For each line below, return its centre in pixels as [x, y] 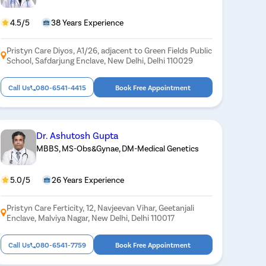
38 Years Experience [87, 22]
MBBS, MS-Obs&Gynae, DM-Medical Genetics [117, 148]
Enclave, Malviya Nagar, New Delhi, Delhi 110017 [90, 217]
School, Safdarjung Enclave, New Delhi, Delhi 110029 [99, 60]
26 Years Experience [88, 179]
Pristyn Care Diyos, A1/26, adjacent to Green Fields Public [109, 50]
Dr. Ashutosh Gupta [77, 135]
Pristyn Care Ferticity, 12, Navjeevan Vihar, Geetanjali [100, 207]
